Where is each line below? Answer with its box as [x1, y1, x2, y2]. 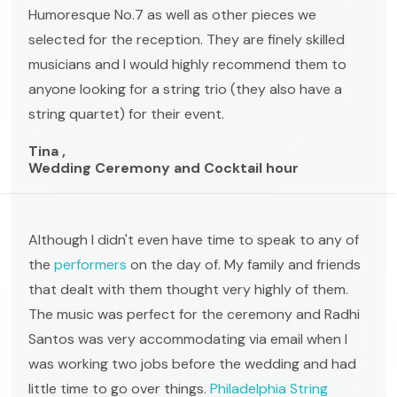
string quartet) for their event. [28, 104, 224, 123]
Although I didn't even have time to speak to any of [28, 230, 359, 249]
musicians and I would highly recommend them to [28, 54, 346, 74]
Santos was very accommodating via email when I [28, 329, 347, 348]
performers [54, 254, 127, 274]
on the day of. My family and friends [127, 254, 361, 274]
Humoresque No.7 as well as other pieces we [28, 4, 316, 24]
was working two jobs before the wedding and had [28, 354, 356, 373]
